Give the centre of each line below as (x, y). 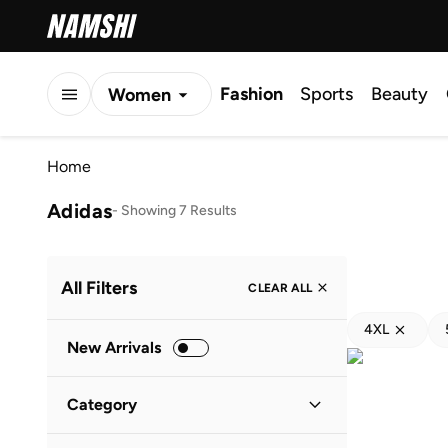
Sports (326, 94)
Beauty (399, 94)
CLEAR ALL (280, 287)
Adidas (80, 210)
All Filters (99, 287)
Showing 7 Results (179, 210)
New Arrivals (114, 347)
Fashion (251, 94)
